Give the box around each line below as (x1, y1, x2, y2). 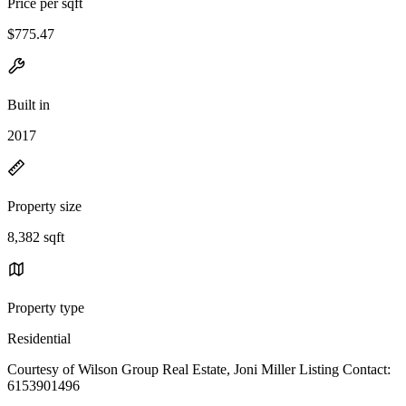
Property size (7, 198, 82, 214)
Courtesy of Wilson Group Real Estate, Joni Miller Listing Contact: (7, 361, 391, 377)
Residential (7, 330, 71, 346)
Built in (7, 96, 50, 112)
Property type (7, 299, 84, 315)
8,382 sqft (7, 228, 64, 245)
